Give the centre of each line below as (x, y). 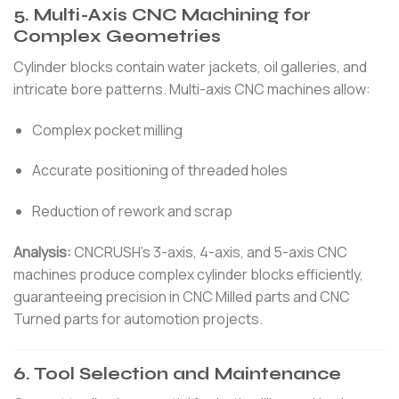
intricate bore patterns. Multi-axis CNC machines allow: (192, 89)
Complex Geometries (117, 37)
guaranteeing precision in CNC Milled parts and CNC (182, 296)
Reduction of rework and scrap (132, 212)
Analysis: (42, 252)
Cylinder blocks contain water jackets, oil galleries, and (190, 66)
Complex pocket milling (107, 130)
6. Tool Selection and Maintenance (177, 373)
